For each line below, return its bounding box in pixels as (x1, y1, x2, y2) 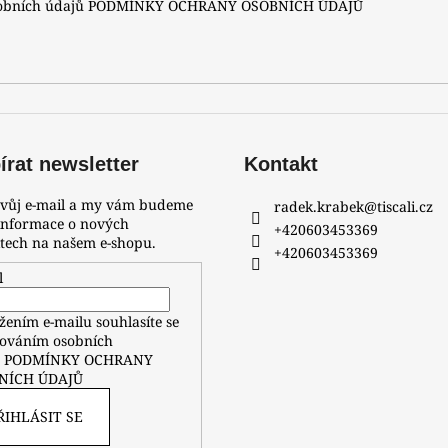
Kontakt (244, 153, 318, 176)
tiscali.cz (377, 197, 433, 217)
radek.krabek (274, 197, 364, 217)
